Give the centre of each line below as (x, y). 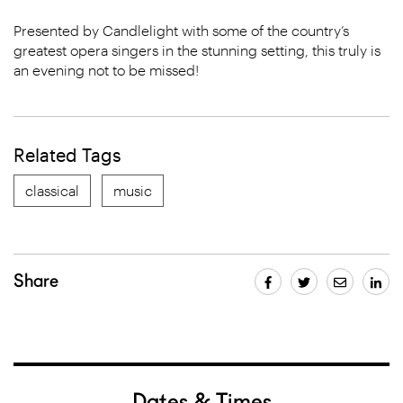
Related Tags (67, 155)
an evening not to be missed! (106, 70)
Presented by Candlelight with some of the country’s (181, 30)
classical (52, 190)
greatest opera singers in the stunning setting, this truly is (197, 50)
